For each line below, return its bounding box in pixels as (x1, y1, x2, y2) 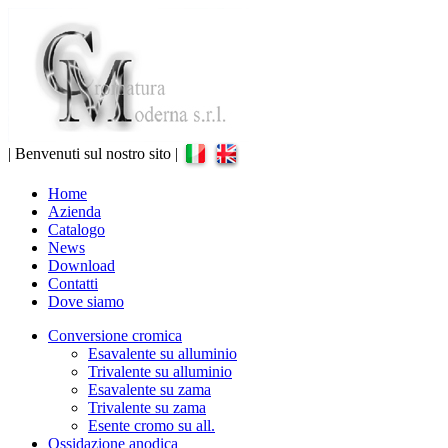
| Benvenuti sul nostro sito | (8, 145, 182, 163)
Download (48, 257, 115, 274)
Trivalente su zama (88, 399, 206, 416)
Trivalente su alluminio (88, 363, 232, 380)
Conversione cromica (48, 327, 182, 344)
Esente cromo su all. (88, 417, 215, 434)
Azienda (48, 203, 101, 220)
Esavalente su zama (88, 381, 211, 398)
